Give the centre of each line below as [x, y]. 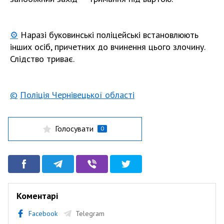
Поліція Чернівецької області [77, 94]
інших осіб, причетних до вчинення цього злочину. [107, 46]
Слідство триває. [42, 58]
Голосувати [74, 128]
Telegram [90, 213]
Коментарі [37, 195]
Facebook [43, 213]
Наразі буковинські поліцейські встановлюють [108, 34]
